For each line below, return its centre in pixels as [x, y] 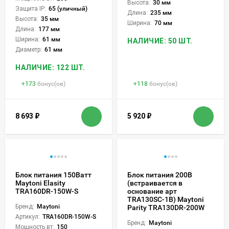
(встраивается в [155, 183]
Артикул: [28, 216]
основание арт [152, 191]
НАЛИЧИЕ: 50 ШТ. [160, 41]
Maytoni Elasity [40, 183]
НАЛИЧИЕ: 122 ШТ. [50, 67]
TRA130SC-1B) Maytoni [166, 199]
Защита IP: [31, 8]
